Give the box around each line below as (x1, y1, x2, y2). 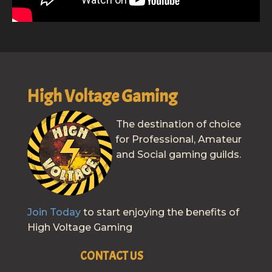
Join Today (27, 206, 81, 218)
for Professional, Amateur (115, 133, 242, 145)
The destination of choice (116, 118, 241, 130)
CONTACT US (80, 248, 143, 263)
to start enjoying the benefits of (80, 206, 239, 218)
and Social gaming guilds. (116, 148, 241, 160)
